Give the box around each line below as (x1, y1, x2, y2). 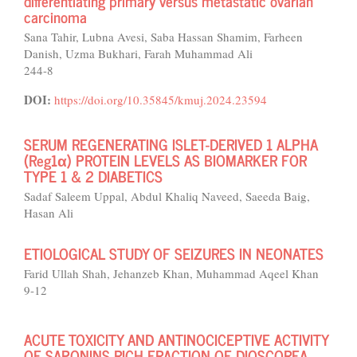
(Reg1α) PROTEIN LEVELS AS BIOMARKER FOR (24, 147, 307, 172)
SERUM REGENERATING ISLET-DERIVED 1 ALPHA (24, 131, 318, 156)
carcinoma (24, 4, 87, 29)
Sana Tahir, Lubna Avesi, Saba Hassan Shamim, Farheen (24, 29, 303, 45)
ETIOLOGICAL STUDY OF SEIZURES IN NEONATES (24, 241, 324, 265)
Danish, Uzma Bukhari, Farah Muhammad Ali (24, 45, 253, 61)
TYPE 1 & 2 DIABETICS (24, 163, 163, 188)
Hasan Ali (24, 205, 73, 221)
